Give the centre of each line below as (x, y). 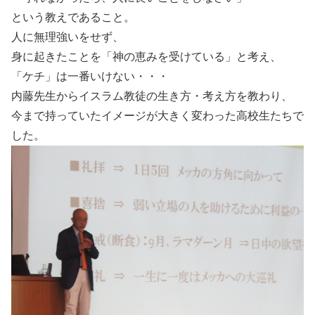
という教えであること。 (73, 17)
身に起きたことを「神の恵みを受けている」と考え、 (146, 56)
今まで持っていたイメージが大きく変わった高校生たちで (157, 115)
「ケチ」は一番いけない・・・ (90, 76)
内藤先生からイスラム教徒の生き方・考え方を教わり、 (152, 96)
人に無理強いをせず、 (67, 37)
